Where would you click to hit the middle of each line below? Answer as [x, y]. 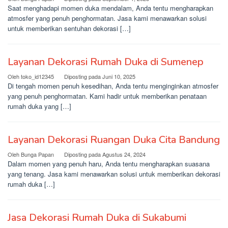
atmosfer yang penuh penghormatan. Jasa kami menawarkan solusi [107, 18]
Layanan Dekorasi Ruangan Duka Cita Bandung [114, 140]
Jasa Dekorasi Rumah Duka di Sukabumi [97, 218]
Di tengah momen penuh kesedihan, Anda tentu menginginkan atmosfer [113, 86]
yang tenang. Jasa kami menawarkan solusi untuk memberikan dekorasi [114, 174]
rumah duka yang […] [39, 106]
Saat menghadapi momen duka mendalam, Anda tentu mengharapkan [110, 8]
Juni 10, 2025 [119, 76]
